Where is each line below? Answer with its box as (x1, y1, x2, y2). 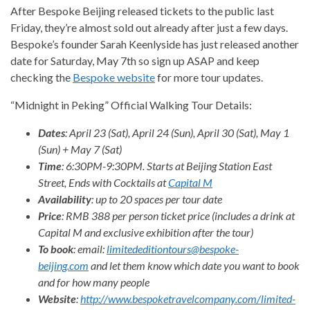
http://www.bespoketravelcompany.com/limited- (80, 292, 295, 306)
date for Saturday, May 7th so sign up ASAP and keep (10, 54, 259, 68)
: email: (73, 242, 107, 256)
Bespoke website (73, 71, 155, 84)
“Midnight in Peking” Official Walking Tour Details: (10, 98, 252, 112)
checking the (10, 71, 73, 84)
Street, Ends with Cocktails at (38, 176, 168, 190)
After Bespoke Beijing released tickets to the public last (10, 4, 274, 18)
